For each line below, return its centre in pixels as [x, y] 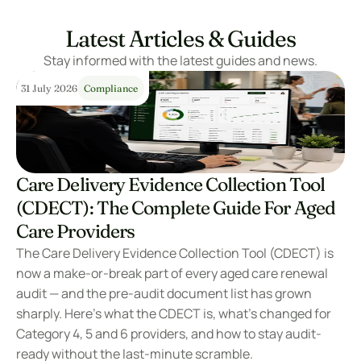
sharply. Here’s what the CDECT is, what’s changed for [174, 313]
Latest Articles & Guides [180, 39]
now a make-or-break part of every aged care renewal [172, 273]
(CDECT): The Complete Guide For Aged [176, 208]
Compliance [111, 88]
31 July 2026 [49, 88]
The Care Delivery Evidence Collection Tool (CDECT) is [175, 253]
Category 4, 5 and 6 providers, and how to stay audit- [169, 334]
